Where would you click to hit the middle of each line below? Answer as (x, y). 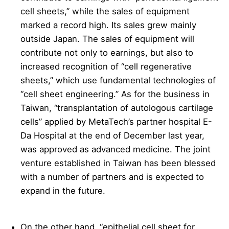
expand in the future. (63, 191)
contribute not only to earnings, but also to (107, 53)
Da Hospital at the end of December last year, (113, 136)
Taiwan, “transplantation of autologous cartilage (117, 108)
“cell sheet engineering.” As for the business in (115, 94)
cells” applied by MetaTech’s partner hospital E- (117, 122)
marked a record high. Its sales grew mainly (109, 25)
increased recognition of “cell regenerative (106, 67)
